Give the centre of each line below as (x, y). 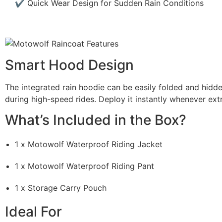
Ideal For (33, 212)
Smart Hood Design (69, 65)
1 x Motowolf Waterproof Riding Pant (84, 166)
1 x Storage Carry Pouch (61, 188)
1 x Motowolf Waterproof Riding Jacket (89, 144)
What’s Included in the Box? (96, 120)
